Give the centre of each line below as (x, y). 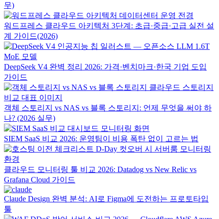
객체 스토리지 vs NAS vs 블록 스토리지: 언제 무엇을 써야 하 (108, 108)
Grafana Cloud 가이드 (40, 180)
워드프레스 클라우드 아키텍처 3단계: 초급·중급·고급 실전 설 (109, 26)
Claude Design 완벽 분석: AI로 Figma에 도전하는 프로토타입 (106, 199)
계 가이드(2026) (31, 36)
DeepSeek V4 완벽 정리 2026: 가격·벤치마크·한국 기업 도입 (105, 67)
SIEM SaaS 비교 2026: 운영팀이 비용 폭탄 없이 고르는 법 (101, 139)
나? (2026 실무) (30, 118)
